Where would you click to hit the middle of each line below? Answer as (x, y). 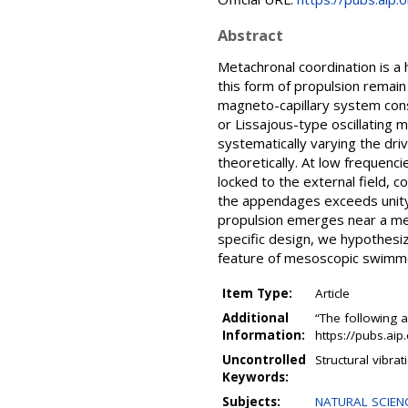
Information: (264, 335)
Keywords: (255, 377)
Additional (255, 318)
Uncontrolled (264, 360)
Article (332, 293)
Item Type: (257, 293)
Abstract (250, 35)
